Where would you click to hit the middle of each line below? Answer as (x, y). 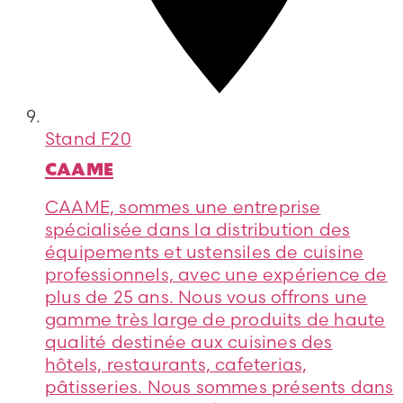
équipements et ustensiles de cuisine (205, 251)
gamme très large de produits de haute (215, 319)
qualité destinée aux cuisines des (189, 341)
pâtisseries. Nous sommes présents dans (219, 386)
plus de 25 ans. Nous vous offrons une (206, 296)
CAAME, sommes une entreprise (183, 206)
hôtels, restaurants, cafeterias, (176, 364)
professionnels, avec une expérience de (216, 274)
